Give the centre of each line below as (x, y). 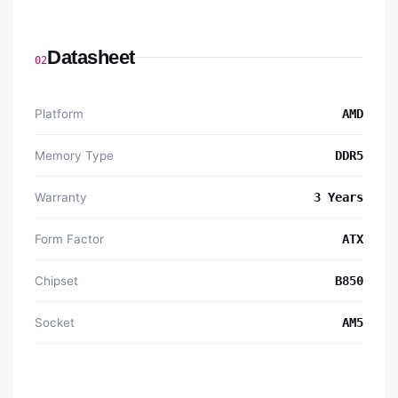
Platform (59, 114)
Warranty (61, 198)
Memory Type (74, 156)
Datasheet (92, 58)
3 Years (338, 198)
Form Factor (69, 239)
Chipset (56, 281)
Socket (55, 323)
